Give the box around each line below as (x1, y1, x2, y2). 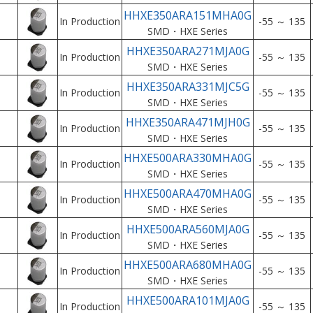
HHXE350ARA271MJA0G (126, 43, 249, 59)
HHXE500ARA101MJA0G (126, 293, 249, 308)
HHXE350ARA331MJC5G (126, 79, 249, 94)
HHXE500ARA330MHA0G (124, 150, 252, 166)
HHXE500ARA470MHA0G (124, 186, 252, 201)
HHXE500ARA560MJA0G (126, 221, 249, 237)
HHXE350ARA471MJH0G (125, 115, 250, 130)
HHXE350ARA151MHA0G (124, 8, 252, 23)
